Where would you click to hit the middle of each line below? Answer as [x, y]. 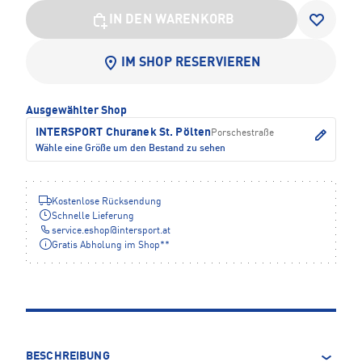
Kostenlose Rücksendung [107, 202]
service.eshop [81, 231]
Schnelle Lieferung [93, 216]
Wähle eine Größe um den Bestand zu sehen [130, 148]
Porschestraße [243, 133]
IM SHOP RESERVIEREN [191, 63]
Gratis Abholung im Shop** [111, 245]
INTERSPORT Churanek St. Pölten [124, 132]
